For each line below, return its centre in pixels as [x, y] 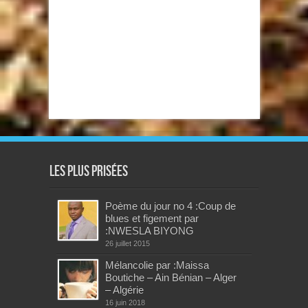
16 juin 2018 [125, 302]
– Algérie [124, 289]
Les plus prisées [89, 171]
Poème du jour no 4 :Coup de [170, 206]
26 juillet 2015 [128, 243]
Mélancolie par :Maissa [157, 265]
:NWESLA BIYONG [150, 230]
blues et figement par [152, 218]
